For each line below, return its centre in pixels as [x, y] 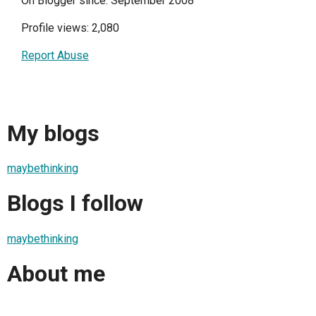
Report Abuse [55, 56]
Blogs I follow [75, 203]
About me [56, 274]
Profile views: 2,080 [70, 28]
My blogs [53, 133]
